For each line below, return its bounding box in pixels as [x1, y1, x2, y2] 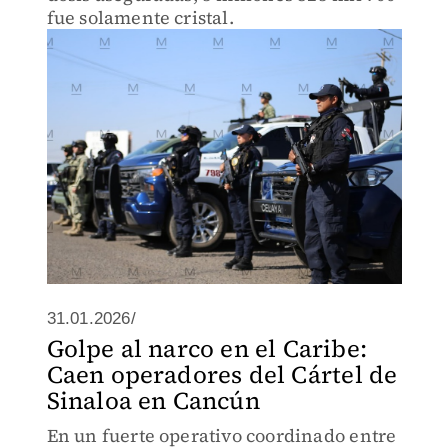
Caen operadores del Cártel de [46, 358, 398, 391]
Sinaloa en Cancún [46, 384, 260, 417]
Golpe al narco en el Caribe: [46, 332, 368, 365]
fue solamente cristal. [46, 5, 234, 30]
